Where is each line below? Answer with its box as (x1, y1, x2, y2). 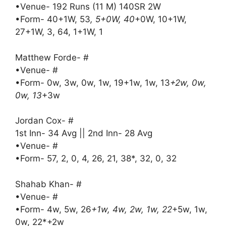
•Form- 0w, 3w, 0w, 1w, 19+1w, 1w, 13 (15, 77, 170, 88)
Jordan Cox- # (15, 116, 74, 126)
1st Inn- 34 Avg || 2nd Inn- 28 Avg (15, 128, 152, 138)
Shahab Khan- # (15, 179, 82, 189)
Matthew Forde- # (15, 52, 89, 63)
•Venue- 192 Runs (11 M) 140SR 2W (15, 2, 161, 12)
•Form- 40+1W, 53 (15, 14, 90, 24)
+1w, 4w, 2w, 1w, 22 (91, 204, 172, 214)
